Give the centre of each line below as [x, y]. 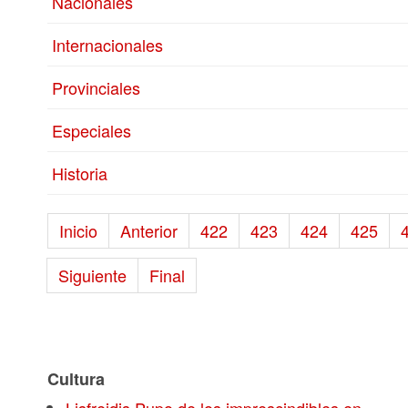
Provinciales [96, 87]
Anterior [149, 230]
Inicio [78, 230]
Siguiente [92, 275]
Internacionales [107, 45]
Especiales [92, 130]
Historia [80, 173]
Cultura [76, 379]
